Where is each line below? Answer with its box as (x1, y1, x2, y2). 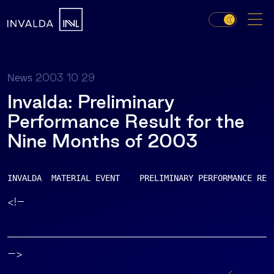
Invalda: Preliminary (7, 91, 174, 112)
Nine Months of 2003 (7, 130, 198, 151)
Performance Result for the (7, 111, 245, 131)
